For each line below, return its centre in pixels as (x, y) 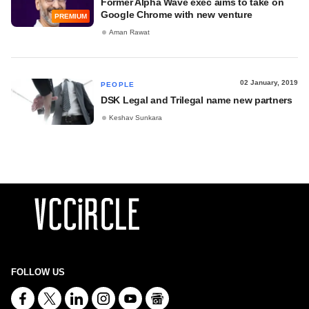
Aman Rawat (129, 32)
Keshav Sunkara (136, 118)
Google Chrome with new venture (177, 14)
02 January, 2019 (269, 82)
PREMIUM (71, 17)
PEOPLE (118, 84)
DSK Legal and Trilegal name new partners (197, 100)
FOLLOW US (38, 272)
